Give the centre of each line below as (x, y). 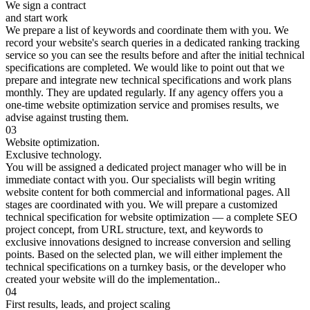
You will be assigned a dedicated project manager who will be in (146, 167)
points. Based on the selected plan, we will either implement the (144, 255)
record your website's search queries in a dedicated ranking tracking (153, 43)
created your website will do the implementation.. (113, 280)
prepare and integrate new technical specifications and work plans (148, 80)
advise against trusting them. (67, 118)
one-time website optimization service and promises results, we (142, 105)
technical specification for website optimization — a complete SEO (152, 217)
